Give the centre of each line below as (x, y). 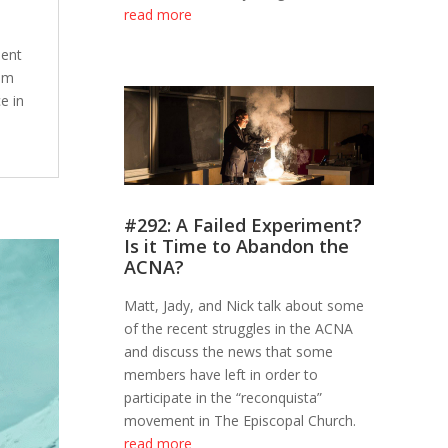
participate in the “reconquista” (223, 398)
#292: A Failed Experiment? (243, 225)
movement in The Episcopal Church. (240, 421)
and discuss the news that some (229, 352)
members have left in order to (221, 375)
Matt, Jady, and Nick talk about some (244, 306)
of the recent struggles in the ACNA (239, 329)
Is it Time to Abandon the (237, 246)
